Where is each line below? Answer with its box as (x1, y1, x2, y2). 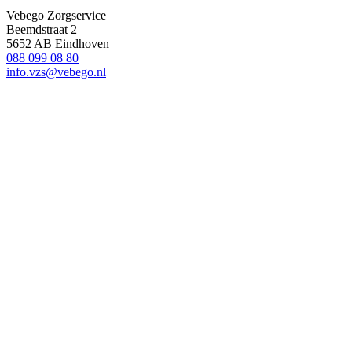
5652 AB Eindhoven (6, 37, 109, 51)
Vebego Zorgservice (6, 9, 106, 23)
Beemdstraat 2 (6, 23, 77, 37)
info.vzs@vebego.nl (6, 65, 106, 79)
